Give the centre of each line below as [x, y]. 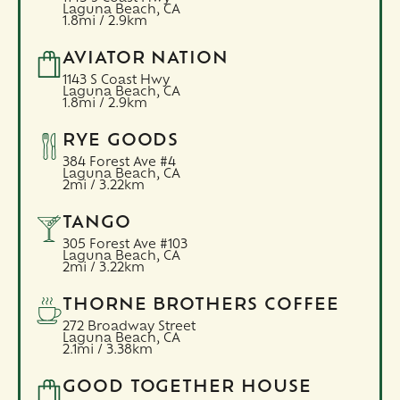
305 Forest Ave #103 [125, 245]
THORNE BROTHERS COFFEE [200, 305]
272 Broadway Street [129, 327]
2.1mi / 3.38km [107, 350]
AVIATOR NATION [146, 59]
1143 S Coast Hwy [116, 80]
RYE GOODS [121, 141]
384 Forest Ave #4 [119, 162]
